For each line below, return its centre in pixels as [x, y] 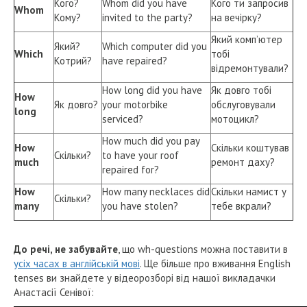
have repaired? [135, 60]
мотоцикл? [235, 119]
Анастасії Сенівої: [54, 292]
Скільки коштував [250, 147]
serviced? [123, 119]
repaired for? [131, 169]
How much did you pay [151, 140]
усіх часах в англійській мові [77, 263]
